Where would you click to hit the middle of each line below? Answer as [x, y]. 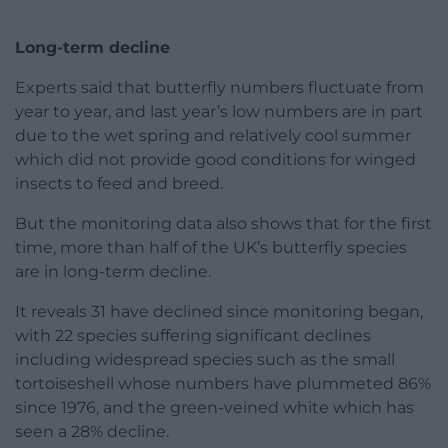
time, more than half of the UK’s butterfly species [211, 247]
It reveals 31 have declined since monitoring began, [219, 311]
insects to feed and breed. [119, 183]
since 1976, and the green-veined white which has [214, 407]
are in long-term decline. [113, 271]
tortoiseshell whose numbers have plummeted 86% [223, 383]
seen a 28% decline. [92, 431]
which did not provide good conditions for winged [215, 159]
